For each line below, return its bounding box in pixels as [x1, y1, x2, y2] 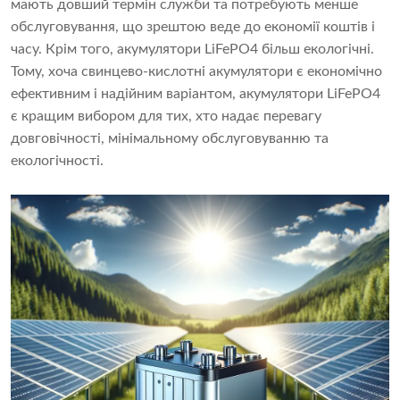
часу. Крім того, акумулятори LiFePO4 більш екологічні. [11, 42, 374, 57]
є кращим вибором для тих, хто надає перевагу [11, 109, 321, 124]
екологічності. [11, 154, 104, 169]
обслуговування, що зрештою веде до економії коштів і [11, 20, 375, 35]
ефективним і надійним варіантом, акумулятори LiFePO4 [11, 87, 380, 102]
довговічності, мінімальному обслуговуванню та [11, 131, 329, 146]
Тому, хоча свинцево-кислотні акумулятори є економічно [11, 64, 382, 79]
